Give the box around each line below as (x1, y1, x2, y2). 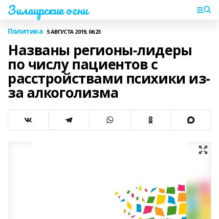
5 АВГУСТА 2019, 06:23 (46, 27, 101, 35)
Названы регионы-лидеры (8, 41, 192, 59)
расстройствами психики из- (8, 69, 211, 88)
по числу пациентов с (8, 55, 158, 73)
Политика (8, 26, 43, 36)
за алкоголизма (8, 83, 119, 102)
